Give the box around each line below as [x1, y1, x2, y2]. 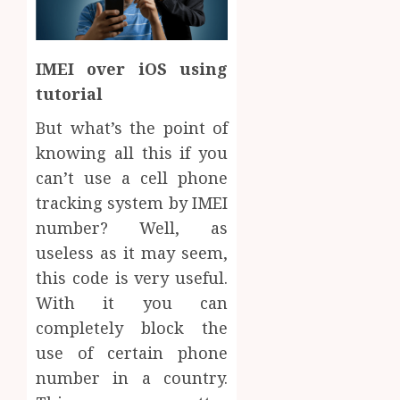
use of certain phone [36, 341, 229, 363]
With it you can [36, 291, 229, 313]
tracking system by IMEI [36, 191, 229, 213]
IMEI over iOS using [36, 57, 229, 79]
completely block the [36, 316, 229, 338]
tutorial [36, 82, 103, 104]
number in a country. [36, 366, 229, 388]
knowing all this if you [36, 141, 229, 163]
